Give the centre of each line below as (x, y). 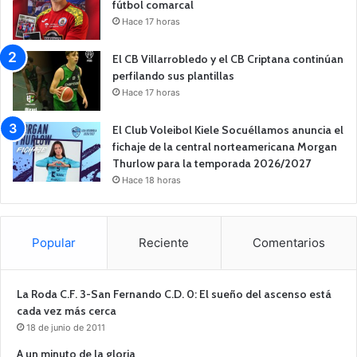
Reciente (164, 242)
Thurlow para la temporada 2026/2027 (212, 163)
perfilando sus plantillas (173, 75)
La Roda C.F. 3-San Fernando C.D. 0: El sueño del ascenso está (174, 294)
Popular (54, 242)
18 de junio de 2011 (66, 327)
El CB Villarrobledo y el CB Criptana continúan (228, 59)
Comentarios (288, 242)
